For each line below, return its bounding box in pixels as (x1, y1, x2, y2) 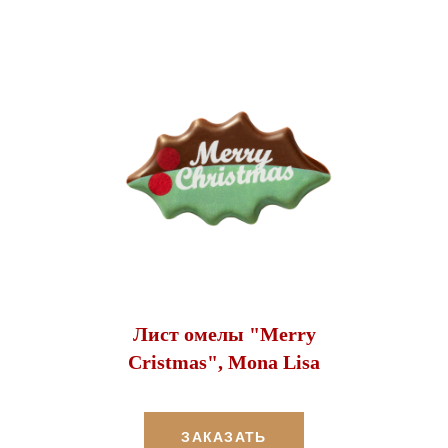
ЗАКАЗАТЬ (181, 429, 267, 446)
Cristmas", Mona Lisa (128, 351, 320, 374)
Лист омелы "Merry (132, 323, 316, 346)
